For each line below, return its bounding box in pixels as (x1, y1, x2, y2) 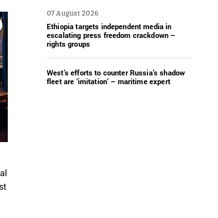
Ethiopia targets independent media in (47, 21, 172, 31)
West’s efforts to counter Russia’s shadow (47, 67, 185, 77)
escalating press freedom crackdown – (47, 30, 176, 40)
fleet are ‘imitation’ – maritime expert (47, 76, 170, 86)
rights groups (47, 38, 90, 49)
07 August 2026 (47, 8, 98, 17)
